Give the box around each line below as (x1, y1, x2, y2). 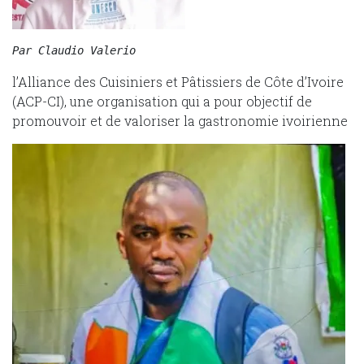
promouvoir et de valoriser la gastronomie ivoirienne (12, 112, 348, 130)
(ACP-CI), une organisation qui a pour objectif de (12, 93, 312, 110)
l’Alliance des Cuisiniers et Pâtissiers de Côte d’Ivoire (12, 73, 344, 91)
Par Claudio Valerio (12, 44, 136, 58)
